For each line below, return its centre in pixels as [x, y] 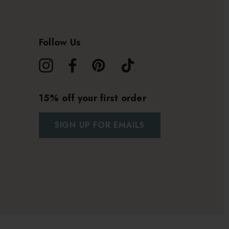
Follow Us [60, 42]
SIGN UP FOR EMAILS [100, 125]
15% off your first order [92, 98]
